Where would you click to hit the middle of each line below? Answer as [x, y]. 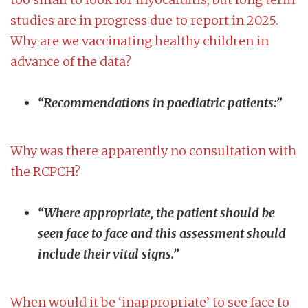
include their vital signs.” [110, 254]
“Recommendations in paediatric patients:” [160, 103]
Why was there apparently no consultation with [153, 151]
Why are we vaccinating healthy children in [140, 41]
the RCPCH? [45, 172]
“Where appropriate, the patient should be [156, 213]
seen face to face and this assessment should [162, 234]
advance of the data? [71, 62]
